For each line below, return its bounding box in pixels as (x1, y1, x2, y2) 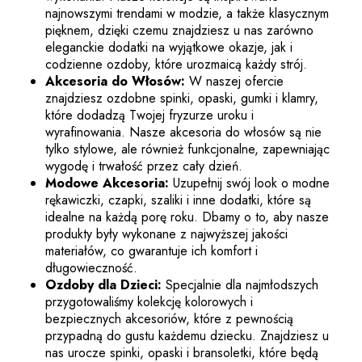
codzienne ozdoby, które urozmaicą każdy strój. (45, 54, 307, 74)
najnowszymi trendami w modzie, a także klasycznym (45, 3, 329, 23)
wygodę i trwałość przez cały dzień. (45, 156, 242, 175)
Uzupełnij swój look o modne (169, 173, 330, 192)
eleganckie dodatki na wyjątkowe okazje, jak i (45, 37, 293, 57)
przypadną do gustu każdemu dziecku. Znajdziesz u (45, 326, 329, 345)
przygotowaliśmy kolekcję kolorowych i (45, 292, 253, 311)
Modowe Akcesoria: (45, 173, 169, 192)
